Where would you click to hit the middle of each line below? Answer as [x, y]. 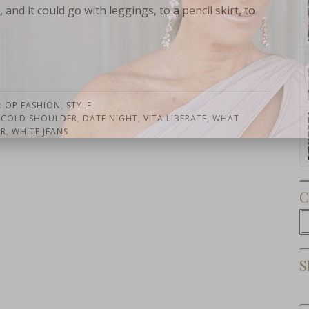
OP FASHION [33, 105]
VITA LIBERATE [175, 118]
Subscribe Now [258, 116]
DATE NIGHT [110, 118]
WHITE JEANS [40, 131]
